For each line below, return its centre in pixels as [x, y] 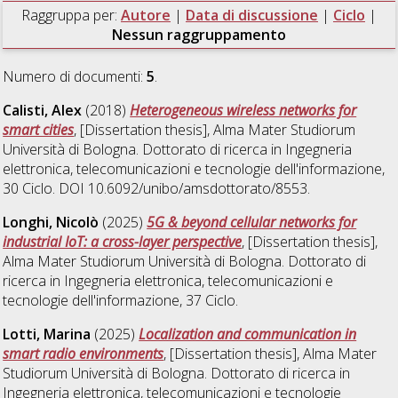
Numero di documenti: [75, 76]
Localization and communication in [248, 334]
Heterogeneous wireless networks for [243, 110]
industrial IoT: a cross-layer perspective [123, 241]
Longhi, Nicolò [51, 222]
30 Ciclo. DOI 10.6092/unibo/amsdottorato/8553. [157, 188]
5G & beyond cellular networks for [252, 222]
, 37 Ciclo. [209, 300]
